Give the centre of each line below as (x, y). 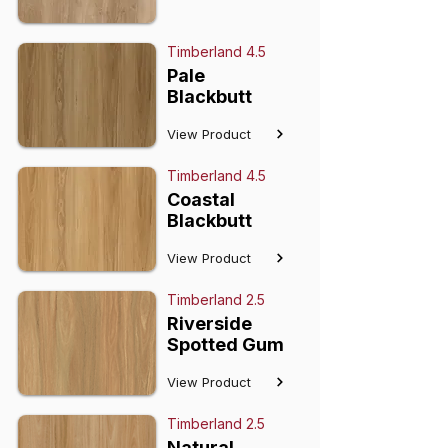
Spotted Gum (225, 344)
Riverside (209, 323)
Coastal (201, 199)
